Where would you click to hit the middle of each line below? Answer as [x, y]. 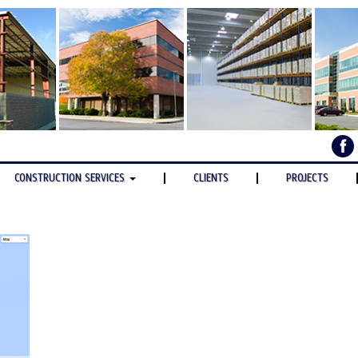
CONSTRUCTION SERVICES [71, 178]
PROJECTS [307, 178]
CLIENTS [211, 178]
